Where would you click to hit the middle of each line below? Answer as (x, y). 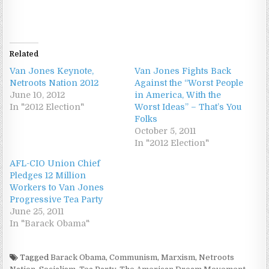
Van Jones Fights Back (183, 71)
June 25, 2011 (37, 211)
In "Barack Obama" (50, 223)
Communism (134, 257)
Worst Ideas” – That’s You (188, 107)
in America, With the (178, 95)
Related (24, 54)
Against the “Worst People (189, 83)
